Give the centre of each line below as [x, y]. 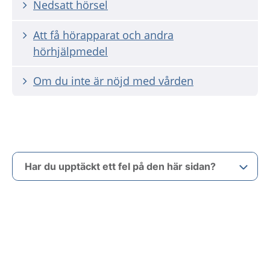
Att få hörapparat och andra [103, 35]
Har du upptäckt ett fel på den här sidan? [120, 166]
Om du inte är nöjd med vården [113, 81]
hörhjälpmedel [71, 51]
